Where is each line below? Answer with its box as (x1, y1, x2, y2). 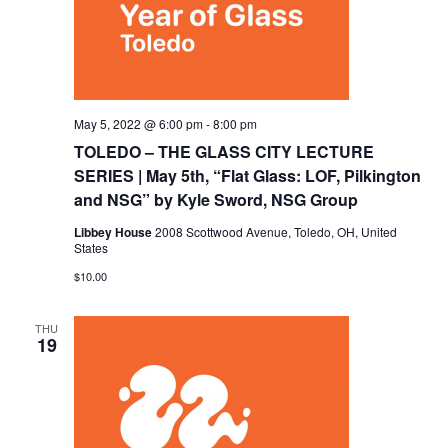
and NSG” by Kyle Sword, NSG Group (73, 188, 358, 212)
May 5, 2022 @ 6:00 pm (73, 115, 203, 133)
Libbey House (73, 223, 155, 242)
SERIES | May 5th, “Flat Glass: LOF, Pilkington (73, 164, 421, 188)
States (73, 239, 108, 257)
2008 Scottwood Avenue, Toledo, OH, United (154, 223, 397, 241)
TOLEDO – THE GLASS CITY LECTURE (73, 140, 374, 164)
